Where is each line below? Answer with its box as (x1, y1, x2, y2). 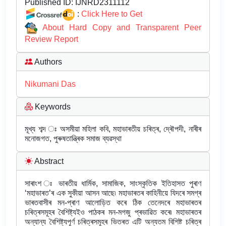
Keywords (33, 102, 71, 111)
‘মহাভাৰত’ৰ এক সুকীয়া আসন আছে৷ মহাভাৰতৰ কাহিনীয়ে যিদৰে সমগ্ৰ (25, 189, 201, 198)
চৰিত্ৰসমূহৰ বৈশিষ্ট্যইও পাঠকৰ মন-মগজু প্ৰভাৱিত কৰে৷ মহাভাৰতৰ (25, 208, 201, 217)
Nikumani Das (25, 80, 76, 89)
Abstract (33, 157, 64, 166)
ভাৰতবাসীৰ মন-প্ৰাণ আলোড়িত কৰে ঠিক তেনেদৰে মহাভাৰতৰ (25, 198, 201, 207)
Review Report (25, 35, 78, 44)
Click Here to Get (81, 9, 142, 18)
